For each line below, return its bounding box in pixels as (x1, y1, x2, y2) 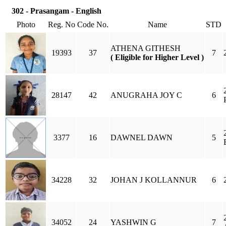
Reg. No (48, 20, 75, 29)
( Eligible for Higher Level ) (110, 53, 204, 62)
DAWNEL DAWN (110, 133, 173, 142)
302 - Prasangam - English (12, 7, 101, 15)
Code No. (77, 20, 108, 29)
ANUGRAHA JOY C (110, 91, 182, 99)
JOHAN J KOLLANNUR (110, 176, 197, 184)
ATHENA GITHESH (110, 44, 181, 52)
